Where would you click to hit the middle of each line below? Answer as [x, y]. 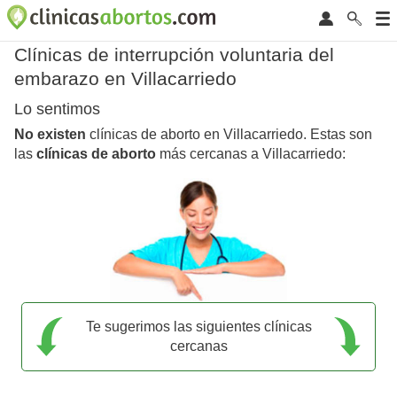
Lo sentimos [57, 109]
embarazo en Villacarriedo [125, 78]
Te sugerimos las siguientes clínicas [198, 326]
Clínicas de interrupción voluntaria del [174, 54]
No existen [50, 135]
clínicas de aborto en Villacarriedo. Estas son [229, 135]
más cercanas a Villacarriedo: [251, 154]
